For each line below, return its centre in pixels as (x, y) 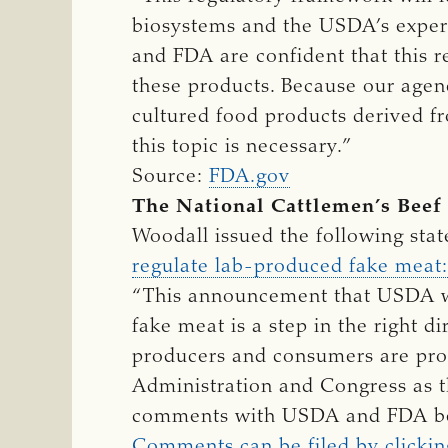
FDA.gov (249, 176)
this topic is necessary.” (242, 146)
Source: (170, 176)
